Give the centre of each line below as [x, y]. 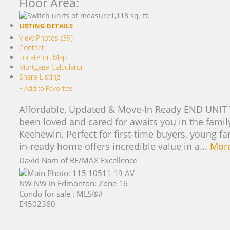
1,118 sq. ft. [130, 16]
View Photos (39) [46, 38]
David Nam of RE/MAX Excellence [78, 160]
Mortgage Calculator [51, 67]
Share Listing [39, 77]
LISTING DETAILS [46, 26]
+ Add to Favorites [46, 88]
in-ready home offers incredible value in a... [114, 146]
